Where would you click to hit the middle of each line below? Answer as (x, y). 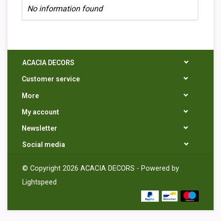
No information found (65, 9)
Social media (44, 145)
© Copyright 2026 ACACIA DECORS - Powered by (101, 169)
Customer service (51, 79)
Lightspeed (39, 183)
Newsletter (39, 129)
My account (40, 112)
